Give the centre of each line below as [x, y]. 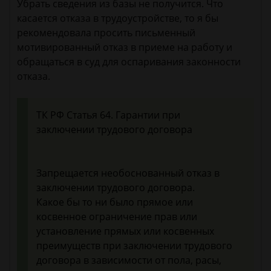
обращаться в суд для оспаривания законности [129, 62]
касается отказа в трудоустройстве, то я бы [118, 18]
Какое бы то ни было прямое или [115, 202]
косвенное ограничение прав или [117, 217]
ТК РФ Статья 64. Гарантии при [108, 115]
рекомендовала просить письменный [106, 33]
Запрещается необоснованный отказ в [128, 173]
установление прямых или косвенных [125, 231]
